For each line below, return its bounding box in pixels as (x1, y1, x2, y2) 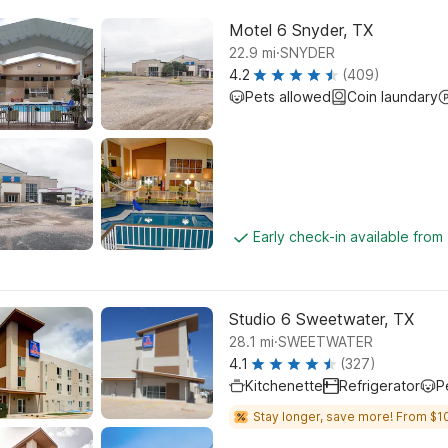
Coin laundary (347, 88, 438, 105)
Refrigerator (339, 377, 420, 394)
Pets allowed (245, 88, 331, 105)
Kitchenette (245, 377, 323, 394)
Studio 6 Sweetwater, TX (229, 309, 414, 329)
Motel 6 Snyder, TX (229, 20, 373, 40)
